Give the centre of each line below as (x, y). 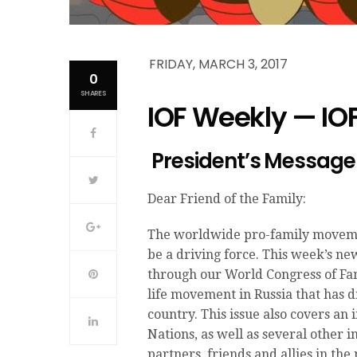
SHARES (93, 93)
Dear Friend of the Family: (227, 198)
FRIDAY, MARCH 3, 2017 (218, 64)
